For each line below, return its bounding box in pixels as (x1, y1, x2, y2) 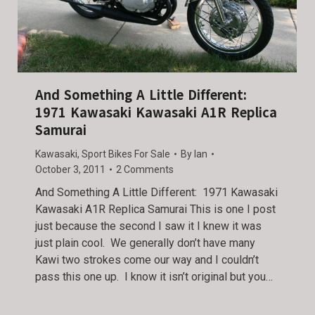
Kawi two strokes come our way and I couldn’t (35, 252, 259, 266)
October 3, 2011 (35, 163, 105, 175)
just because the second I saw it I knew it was (35, 219, 262, 233)
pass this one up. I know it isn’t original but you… (35, 269, 273, 283)
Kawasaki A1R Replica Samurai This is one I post (35, 202, 276, 216)
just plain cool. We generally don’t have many (35, 236, 255, 250)
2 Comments (116, 163, 174, 175)
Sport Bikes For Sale (82, 148, 170, 160)
